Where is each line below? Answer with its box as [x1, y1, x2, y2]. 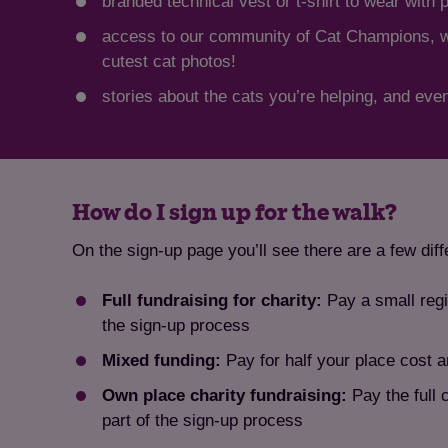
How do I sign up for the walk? [72, 202, 397, 226]
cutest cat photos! [102, 51, 236, 71]
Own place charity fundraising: [102, 386, 347, 406]
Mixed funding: [102, 351, 221, 371]
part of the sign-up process [102, 411, 303, 431]
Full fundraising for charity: [102, 291, 327, 311]
